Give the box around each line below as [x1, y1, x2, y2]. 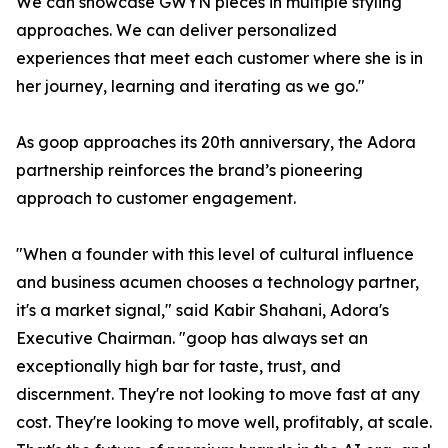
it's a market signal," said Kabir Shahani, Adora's [16, 300, 389, 321]
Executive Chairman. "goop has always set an [16, 328, 368, 349]
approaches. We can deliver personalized [16, 20, 337, 41]
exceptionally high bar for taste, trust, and [16, 356, 341, 377]
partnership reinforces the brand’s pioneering [16, 160, 363, 181]
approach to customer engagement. [16, 188, 296, 209]
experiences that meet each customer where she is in [16, 48, 423, 69]
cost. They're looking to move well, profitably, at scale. [16, 412, 432, 433]
